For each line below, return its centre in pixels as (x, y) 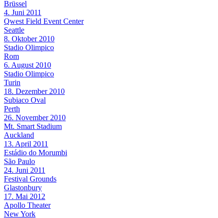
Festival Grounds (30, 179)
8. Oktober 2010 (29, 38)
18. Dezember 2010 (34, 91)
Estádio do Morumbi (36, 152)
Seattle (14, 30)
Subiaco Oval (25, 100)
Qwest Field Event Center (44, 21)
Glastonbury (23, 187)
